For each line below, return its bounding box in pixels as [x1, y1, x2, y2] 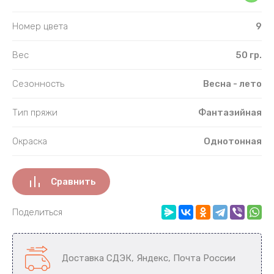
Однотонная [203, 135, 262, 147]
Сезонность [12, 78, 64, 89]
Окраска [12, 135, 47, 147]
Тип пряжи [12, 106, 57, 118]
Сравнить [51, 176, 96, 187]
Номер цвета [12, 20, 68, 32]
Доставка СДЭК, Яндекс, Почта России [62, 252, 235, 264]
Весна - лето [202, 78, 262, 89]
